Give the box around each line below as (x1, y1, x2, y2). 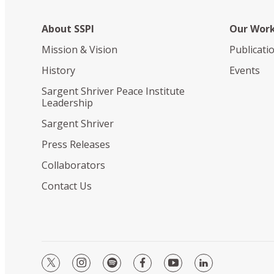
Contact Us (42, 179, 92, 193)
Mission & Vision (42, 42, 117, 56)
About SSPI (42, 21, 94, 35)
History (42, 63, 75, 77)
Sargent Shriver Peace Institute (42, 84, 185, 98)
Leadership (42, 95, 93, 109)
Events (229, 63, 260, 77)
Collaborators (42, 158, 105, 172)
